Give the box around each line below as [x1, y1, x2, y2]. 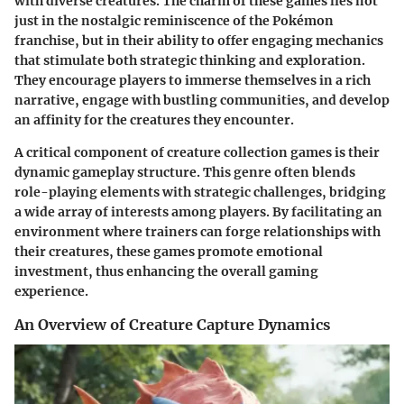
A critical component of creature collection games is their [14, 144, 380, 161]
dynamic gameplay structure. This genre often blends [14, 164, 355, 181]
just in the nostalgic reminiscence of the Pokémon [14, 13, 334, 30]
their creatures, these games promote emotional [14, 243, 323, 261]
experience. [14, 283, 88, 300]
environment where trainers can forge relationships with [14, 224, 381, 241]
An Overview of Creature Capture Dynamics [14, 316, 330, 335]
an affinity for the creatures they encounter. [14, 112, 294, 129]
